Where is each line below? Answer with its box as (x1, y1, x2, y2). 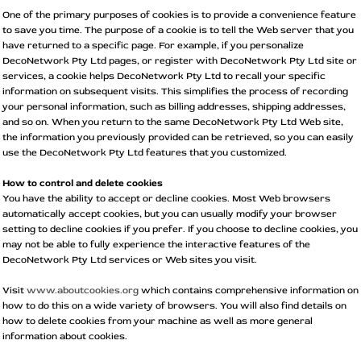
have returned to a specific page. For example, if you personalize (2, 39, 304, 52)
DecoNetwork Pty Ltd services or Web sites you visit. (2, 253, 257, 266)
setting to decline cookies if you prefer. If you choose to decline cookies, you (2, 222, 358, 235)
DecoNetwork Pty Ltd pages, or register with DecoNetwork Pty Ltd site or (2, 54, 357, 67)
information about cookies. (2, 330, 127, 342)
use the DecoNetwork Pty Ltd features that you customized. (2, 146, 287, 159)
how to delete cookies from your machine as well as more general (2, 314, 313, 327)
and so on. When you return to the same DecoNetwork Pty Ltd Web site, (2, 115, 343, 128)
